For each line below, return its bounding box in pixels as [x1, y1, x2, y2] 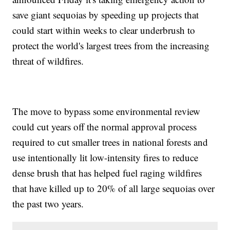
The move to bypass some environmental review [12, 104, 201, 118]
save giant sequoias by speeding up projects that [12, 8, 199, 21]
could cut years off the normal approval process [12, 120, 197, 133]
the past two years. [12, 197, 84, 210]
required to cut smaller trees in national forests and [12, 135, 208, 148]
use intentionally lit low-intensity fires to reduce [12, 150, 199, 164]
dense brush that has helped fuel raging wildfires [12, 166, 202, 179]
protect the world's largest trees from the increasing [12, 39, 210, 52]
